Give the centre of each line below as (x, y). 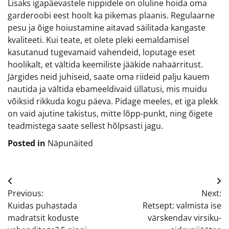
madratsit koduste (43, 218)
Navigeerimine (51, 184)
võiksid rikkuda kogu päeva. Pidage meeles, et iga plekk (113, 101)
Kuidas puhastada (42, 205)
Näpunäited (70, 143)
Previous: (26, 193)
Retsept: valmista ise (182, 205)
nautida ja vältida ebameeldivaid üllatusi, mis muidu (107, 89)
